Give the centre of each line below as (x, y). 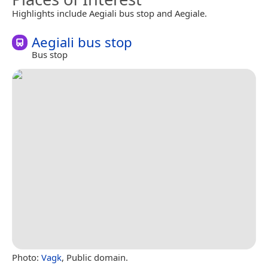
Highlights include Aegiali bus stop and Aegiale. (109, 13)
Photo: (27, 257)
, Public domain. (95, 257)
